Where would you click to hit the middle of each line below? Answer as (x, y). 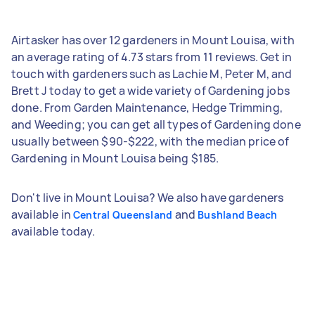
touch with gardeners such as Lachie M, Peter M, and (152, 73)
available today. (53, 231)
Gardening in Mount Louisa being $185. (115, 158)
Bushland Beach (238, 214)
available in (42, 214)
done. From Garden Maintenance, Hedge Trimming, (147, 107)
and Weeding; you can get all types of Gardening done (156, 124)
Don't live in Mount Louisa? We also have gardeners (148, 197)
